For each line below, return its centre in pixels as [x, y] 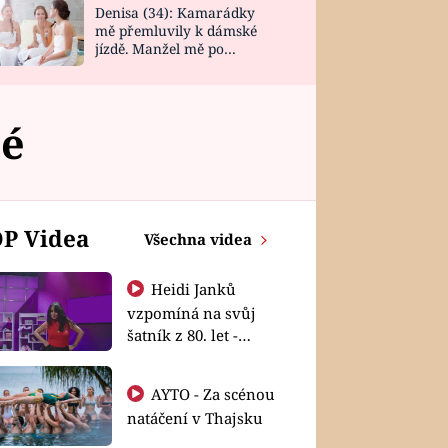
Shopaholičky [175, 356]
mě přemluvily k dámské [175, 31]
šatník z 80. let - [182, 334]
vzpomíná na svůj [191, 312]
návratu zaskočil [149, 67]
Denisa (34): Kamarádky [174, 13]
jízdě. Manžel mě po [159, 49]
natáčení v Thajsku [194, 417]
